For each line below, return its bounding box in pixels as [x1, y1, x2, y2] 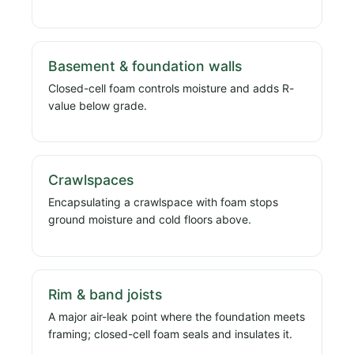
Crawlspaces [48, 171, 134, 189]
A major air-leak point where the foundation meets [48, 309, 305, 323]
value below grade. [48, 99, 147, 112]
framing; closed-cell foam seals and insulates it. [48, 326, 292, 341]
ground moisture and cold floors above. [48, 213, 251, 227]
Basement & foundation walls [48, 57, 242, 74]
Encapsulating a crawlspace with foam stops [48, 195, 278, 209]
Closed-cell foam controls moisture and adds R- [48, 81, 294, 95]
